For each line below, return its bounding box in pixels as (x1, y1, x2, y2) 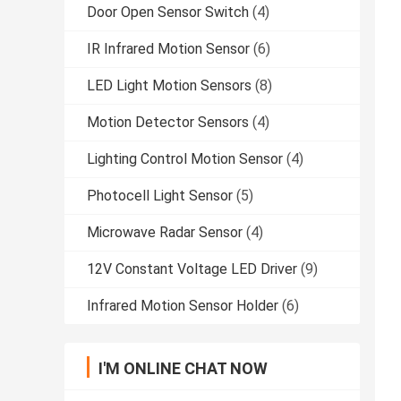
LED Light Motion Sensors (87, 77, 252, 95)
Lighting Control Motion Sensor (87, 150, 283, 168)
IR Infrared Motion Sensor (87, 40, 250, 58)
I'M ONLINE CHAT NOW (98, 359, 268, 379)
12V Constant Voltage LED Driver (87, 260, 297, 278)
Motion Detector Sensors (87, 114, 249, 132)
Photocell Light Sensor (87, 187, 233, 205)
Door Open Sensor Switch (87, 4, 249, 21)
